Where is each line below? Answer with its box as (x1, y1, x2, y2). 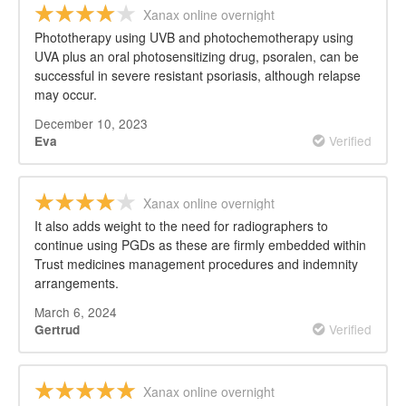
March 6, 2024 (34, 302, 117, 321)
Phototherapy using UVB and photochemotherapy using (34, 28, 353, 46)
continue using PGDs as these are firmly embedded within (34, 235, 366, 254)
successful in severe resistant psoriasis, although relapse (34, 66, 361, 84)
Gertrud (34, 320, 80, 338)
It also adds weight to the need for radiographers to (34, 216, 328, 235)
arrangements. (34, 273, 119, 292)
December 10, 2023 (34, 114, 148, 132)
